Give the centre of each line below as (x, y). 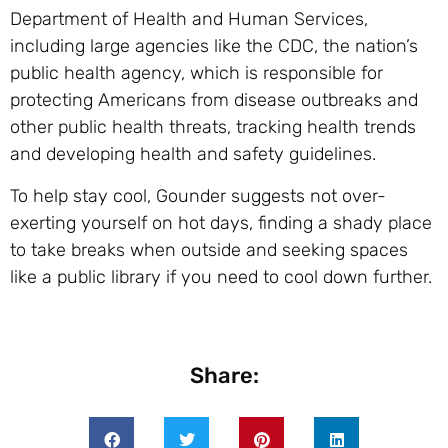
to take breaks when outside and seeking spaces (209, 249)
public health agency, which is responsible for (196, 73)
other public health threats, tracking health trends (213, 127)
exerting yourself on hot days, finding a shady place (221, 222)
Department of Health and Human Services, (189, 19)
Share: (224, 375)
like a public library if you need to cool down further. (221, 276)
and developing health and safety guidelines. (193, 154)
